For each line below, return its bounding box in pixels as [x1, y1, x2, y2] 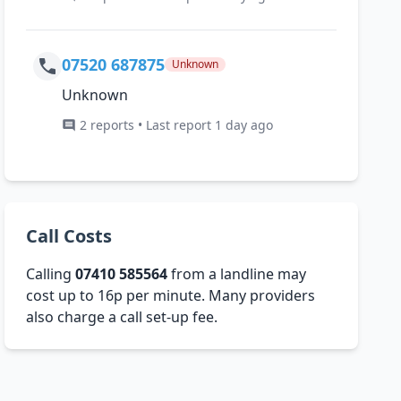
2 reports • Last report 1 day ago [80, 116, 274, 134]
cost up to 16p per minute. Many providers [26, 286, 316, 306]
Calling [26, 264, 76, 285]
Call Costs [26, 224, 113, 249]
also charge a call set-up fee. [26, 307, 218, 328]
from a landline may [167, 264, 307, 285]
